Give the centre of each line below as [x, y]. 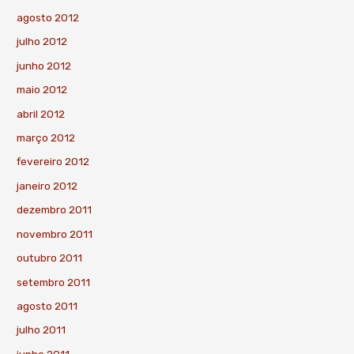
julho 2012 [42, 41]
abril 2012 [41, 113]
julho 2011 [41, 330]
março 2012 [46, 138]
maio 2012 [42, 90]
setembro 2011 [54, 282]
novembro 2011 [55, 233]
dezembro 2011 [55, 210]
